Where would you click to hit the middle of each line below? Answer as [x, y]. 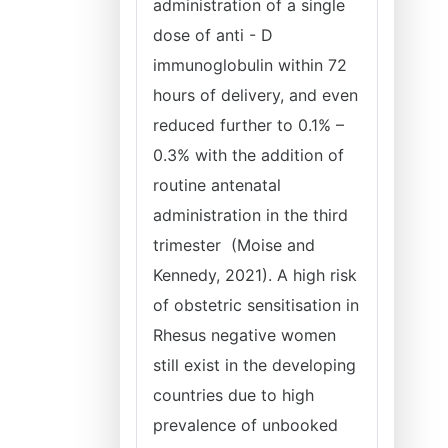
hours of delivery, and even [255, 95]
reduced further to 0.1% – [248, 125]
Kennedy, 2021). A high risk [255, 275]
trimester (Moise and [234, 245]
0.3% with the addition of [248, 155]
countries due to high [233, 395]
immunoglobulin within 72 [250, 65]
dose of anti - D [213, 35]
